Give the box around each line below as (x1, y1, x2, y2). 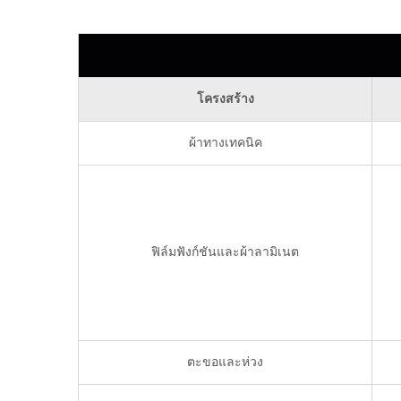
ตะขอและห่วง (187, 355, 263, 369)
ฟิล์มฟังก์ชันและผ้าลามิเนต (151, 245, 299, 259)
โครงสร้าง (196, 92, 254, 106)
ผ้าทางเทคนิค (188, 136, 262, 149)
